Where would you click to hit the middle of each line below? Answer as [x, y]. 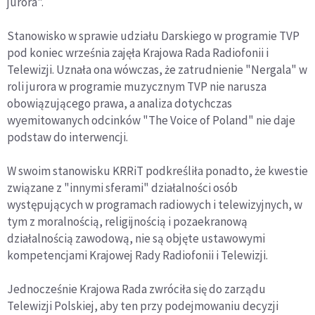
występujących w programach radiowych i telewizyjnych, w [155, 204]
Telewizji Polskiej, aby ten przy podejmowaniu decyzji [143, 306]
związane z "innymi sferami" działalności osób [122, 187]
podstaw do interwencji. [67, 137]
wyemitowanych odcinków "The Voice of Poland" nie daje [151, 120]
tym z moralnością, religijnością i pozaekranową [127, 221]
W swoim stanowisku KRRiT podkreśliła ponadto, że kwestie [157, 171]
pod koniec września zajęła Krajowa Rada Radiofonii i [138, 52]
